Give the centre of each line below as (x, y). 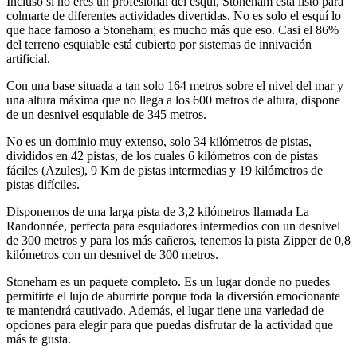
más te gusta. (39, 339)
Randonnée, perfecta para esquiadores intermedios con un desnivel (173, 226)
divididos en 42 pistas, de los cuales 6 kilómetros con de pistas (162, 155)
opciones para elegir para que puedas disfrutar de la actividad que (170, 324)
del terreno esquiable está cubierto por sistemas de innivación (159, 44)
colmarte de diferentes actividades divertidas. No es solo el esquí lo (174, 15)
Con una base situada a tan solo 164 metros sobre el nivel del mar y (175, 85)
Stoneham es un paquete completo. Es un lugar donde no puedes (168, 281)
